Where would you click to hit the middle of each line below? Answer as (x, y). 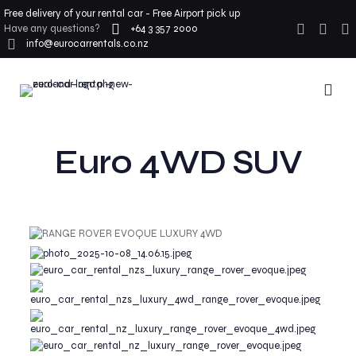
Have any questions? (52, 29)
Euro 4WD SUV (178, 163)
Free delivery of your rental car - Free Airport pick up (122, 14)
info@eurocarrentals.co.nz (87, 44)
